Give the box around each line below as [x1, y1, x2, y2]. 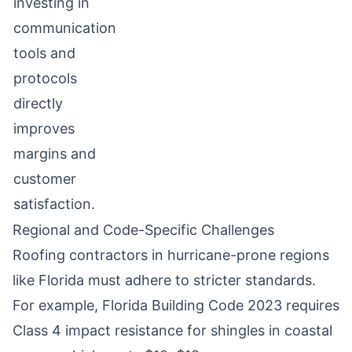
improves [13, 120, 75, 137]
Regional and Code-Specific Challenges [13, 222, 274, 238]
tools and [13, 45, 75, 61]
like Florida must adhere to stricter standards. [13, 272, 316, 288]
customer [13, 170, 76, 187]
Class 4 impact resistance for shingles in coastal [13, 322, 332, 339]
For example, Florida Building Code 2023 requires [13, 297, 339, 313]
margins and [13, 145, 96, 162]
